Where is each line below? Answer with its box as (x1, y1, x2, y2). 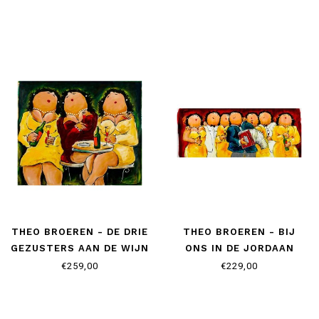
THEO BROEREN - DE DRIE (11, 226, 148, 237)
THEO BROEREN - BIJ (183, 226, 296, 237)
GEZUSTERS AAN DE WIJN (11, 242, 149, 253)
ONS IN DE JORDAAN (184, 242, 294, 253)
